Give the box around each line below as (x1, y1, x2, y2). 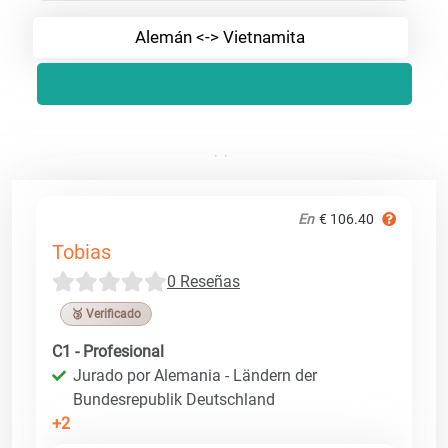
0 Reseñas (167, 271, 240, 291)
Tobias (52, 239, 111, 264)
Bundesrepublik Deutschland (73, 389, 275, 409)
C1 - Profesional (52, 341, 164, 361)
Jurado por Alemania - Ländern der (73, 365, 317, 385)
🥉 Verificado (71, 306, 141, 321)
